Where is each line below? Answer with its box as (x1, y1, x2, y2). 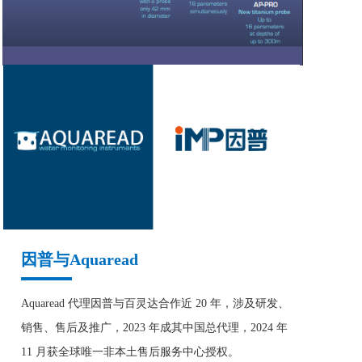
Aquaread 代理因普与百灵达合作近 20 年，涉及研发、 (21, 297, 289, 309)
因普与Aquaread (21, 250, 138, 268)
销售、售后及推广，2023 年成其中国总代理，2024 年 (21, 322, 288, 334)
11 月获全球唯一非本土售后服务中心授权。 (21, 346, 239, 358)
